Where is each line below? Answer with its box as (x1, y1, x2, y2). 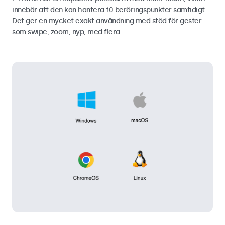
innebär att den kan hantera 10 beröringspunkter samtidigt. (12, 5, 206, 14)
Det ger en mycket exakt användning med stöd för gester (12, 16, 201, 25)
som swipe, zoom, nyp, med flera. (12, 27, 122, 36)
